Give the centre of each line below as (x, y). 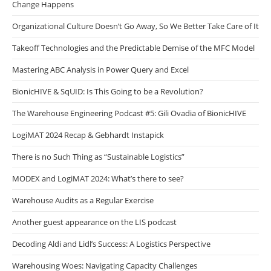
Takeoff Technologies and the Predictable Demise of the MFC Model (133, 47)
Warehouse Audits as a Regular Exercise (83, 200)
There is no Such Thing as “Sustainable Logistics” (98, 156)
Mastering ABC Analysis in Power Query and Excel (100, 69)
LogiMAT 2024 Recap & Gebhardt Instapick (88, 135)
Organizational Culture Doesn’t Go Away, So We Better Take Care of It (135, 26)
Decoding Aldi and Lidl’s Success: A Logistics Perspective (111, 243)
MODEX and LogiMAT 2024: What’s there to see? (98, 178)
